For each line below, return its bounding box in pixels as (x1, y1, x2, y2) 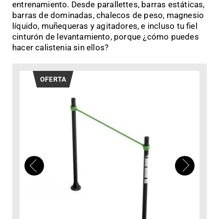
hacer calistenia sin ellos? (12, 42, 109, 52)
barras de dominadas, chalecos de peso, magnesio (12, 10, 204, 20)
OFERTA (40, 75, 66, 83)
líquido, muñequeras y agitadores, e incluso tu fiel (12, 21, 197, 31)
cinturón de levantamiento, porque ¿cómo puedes (12, 31, 199, 42)
